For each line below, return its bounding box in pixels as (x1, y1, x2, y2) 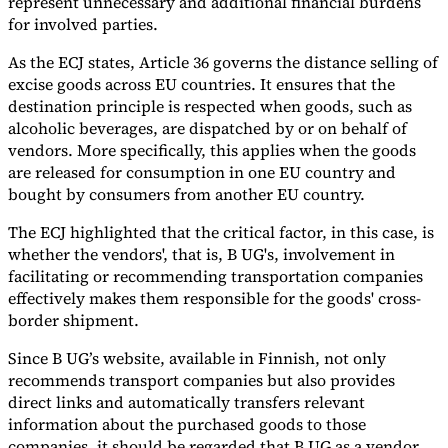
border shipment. (8, 309, 139, 332)
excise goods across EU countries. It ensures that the (8, 73, 395, 96)
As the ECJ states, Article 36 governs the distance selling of (8, 51, 438, 74)
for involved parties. (8, 13, 162, 36)
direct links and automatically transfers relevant (8, 391, 365, 414)
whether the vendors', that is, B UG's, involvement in (8, 243, 395, 266)
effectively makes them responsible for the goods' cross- (8, 287, 421, 310)
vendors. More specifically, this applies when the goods (8, 139, 416, 162)
